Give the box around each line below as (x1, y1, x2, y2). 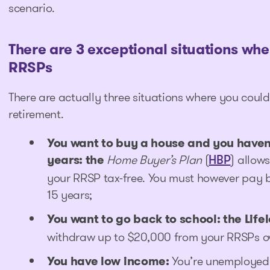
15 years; (47, 186, 93, 203)
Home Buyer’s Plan (107, 151, 205, 168)
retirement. (8, 105, 64, 122)
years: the (47, 151, 107, 168)
